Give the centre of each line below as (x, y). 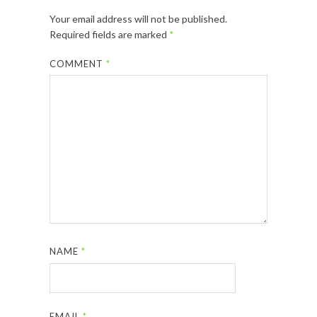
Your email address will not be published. (138, 18)
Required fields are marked (109, 34)
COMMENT (78, 63)
